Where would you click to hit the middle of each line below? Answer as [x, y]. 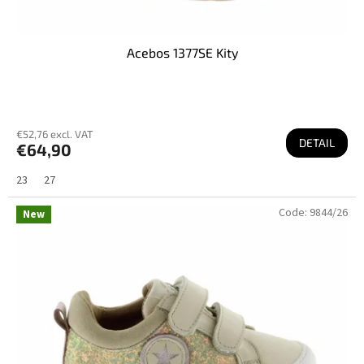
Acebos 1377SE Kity [182, 52]
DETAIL [317, 142]
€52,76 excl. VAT [55, 134]
